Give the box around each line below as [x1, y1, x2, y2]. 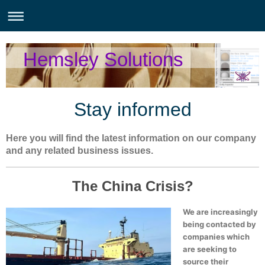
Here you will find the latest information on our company [6, 133, 256, 144]
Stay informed [73, 99, 192, 121]
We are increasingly [183, 207, 258, 217]
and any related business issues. [6, 146, 153, 156]
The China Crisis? [72, 178, 193, 195]
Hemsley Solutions [22, 48, 183, 70]
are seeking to [183, 244, 237, 254]
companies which [183, 232, 250, 242]
